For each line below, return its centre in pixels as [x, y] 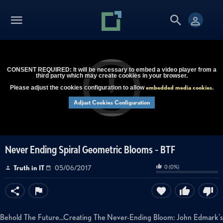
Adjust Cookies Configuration [111, 102]
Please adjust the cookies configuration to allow [78, 88]
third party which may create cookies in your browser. [111, 76]
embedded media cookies [179, 87]
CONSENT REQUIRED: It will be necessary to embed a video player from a [111, 70]
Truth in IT [29, 168]
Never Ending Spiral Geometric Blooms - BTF [90, 149]
